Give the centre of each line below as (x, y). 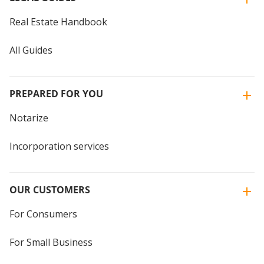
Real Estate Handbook (58, 22)
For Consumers (43, 214)
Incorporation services (59, 146)
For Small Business (51, 242)
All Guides (31, 50)
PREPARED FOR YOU (56, 93)
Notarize (29, 118)
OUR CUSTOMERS (50, 189)
